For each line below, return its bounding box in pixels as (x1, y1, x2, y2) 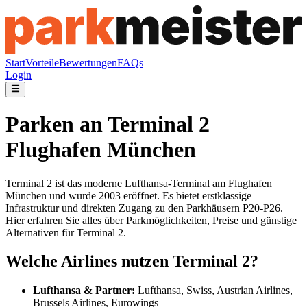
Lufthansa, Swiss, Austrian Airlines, (135, 284, 293, 297)
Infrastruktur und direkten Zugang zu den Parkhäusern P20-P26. (5, 201, 283, 214)
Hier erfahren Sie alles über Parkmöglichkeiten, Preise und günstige (5, 214, 297, 226)
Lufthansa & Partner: (33, 284, 135, 297)
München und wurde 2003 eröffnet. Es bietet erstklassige (5, 189, 251, 201)
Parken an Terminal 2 (5, 112, 210, 137)
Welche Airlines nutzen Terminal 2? (5, 252, 258, 271)
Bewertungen (59, 57, 117, 69)
